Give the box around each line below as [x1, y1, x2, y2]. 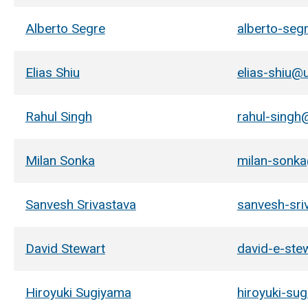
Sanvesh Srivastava [25, 196, 136, 212]
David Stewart [25, 240, 105, 256]
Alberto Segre [25, 20, 105, 36]
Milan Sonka [25, 152, 95, 168]
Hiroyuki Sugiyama [25, 284, 131, 300]
